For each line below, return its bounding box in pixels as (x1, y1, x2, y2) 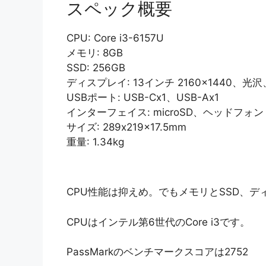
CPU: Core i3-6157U (66, 31, 164, 44)
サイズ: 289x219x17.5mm (66, 121, 186, 133)
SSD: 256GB (66, 61, 125, 74)
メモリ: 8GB (66, 46, 123, 59)
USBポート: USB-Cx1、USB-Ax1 (66, 91, 219, 103)
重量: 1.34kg (66, 135, 124, 148)
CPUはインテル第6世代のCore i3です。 (66, 216, 250, 228)
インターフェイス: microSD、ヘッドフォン (66, 106, 264, 118)
